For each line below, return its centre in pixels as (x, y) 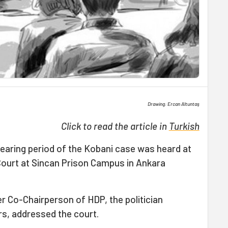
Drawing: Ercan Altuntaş (173, 104)
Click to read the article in (115, 126)
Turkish (184, 126)
